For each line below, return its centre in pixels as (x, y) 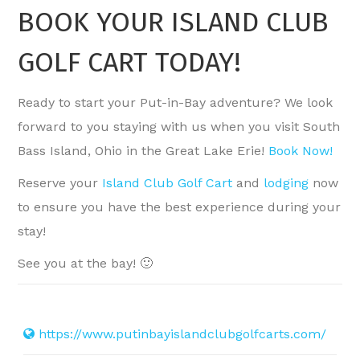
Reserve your (60, 183)
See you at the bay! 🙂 (86, 264)
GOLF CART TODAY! (130, 63)
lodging (286, 183)
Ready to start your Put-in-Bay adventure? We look (176, 103)
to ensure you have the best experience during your (180, 207)
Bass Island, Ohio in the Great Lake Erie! (143, 151)
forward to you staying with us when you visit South (179, 127)
